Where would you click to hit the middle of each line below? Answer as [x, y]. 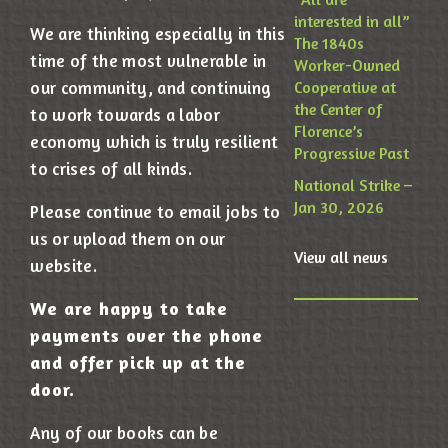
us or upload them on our [128, 239]
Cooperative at [345, 87]
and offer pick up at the [138, 362]
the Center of [338, 109]
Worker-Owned [347, 65]
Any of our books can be [124, 433]
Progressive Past [352, 153]
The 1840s [329, 43]
